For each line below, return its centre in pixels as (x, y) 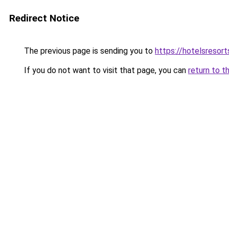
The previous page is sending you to (88, 51)
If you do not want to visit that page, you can (105, 70)
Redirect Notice (44, 18)
